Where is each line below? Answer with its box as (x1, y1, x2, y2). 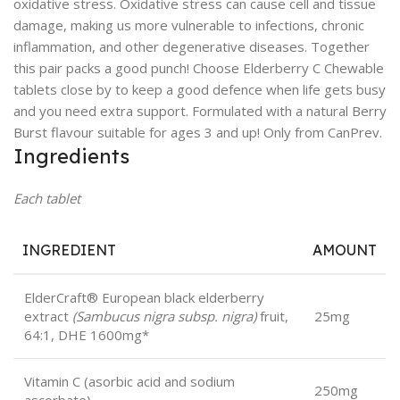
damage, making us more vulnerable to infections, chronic (13, 16, 364, 34)
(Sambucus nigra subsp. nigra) (72, 307, 256, 325)
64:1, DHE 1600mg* (24, 326, 149, 344)
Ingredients (13, 144, 129, 169)
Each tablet (13, 189, 80, 207)
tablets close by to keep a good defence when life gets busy (13, 80, 386, 98)
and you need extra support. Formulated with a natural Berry (13, 102, 387, 120)
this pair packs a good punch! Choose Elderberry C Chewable (13, 59, 384, 77)
